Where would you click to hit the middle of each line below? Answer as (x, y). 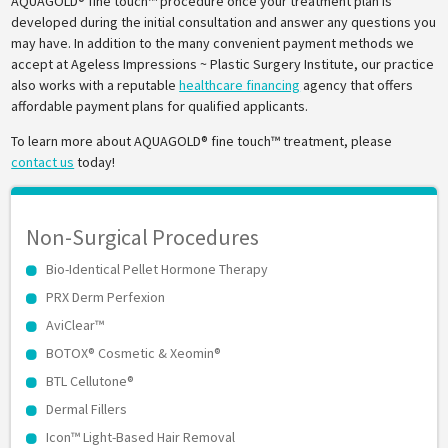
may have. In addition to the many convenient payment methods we (213, 43)
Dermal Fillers (87, 409)
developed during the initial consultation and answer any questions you (224, 22)
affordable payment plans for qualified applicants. (160, 106)
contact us (43, 162)
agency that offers (357, 85)
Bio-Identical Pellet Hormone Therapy (157, 269)
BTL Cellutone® (90, 381)
